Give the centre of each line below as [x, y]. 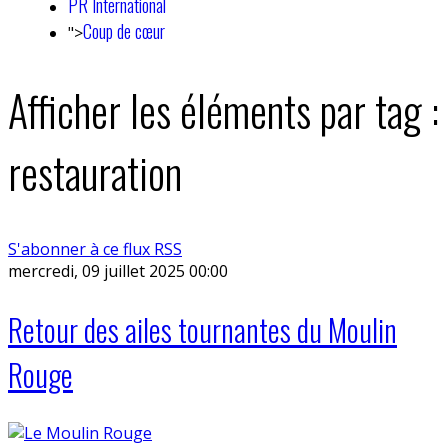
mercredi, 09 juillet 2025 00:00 [118, 270]
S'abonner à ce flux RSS [95, 248]
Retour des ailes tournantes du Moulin [202, 329]
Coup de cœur [124, 31]
